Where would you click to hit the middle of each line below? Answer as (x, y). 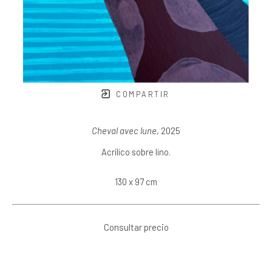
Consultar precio (136, 227)
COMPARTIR (141, 94)
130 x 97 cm (136, 182)
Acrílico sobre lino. (136, 152)
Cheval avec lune (124, 131)
